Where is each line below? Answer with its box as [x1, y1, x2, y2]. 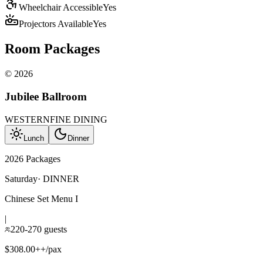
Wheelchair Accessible [19, 2, 103, 13]
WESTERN [5, 114, 50, 124]
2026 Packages [5, 153, 60, 164]
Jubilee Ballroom [5, 90, 87, 103]
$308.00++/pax [5, 244, 62, 254]
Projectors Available [19, 19, 93, 29]
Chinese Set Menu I [5, 193, 78, 204]
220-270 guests [11, 224, 67, 234]
